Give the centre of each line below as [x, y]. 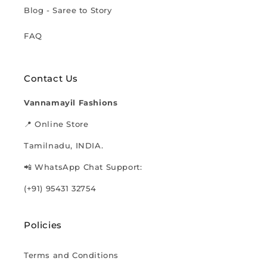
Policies [43, 225]
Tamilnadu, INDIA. [64, 146]
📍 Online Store [56, 124]
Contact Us [51, 79]
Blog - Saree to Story [68, 10]
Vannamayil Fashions [71, 103]
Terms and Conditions [71, 255]
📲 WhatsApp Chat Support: [83, 167]
